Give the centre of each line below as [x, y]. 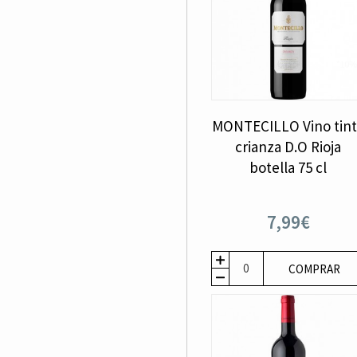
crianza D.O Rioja [288, 146]
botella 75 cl [288, 167]
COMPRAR [314, 269]
